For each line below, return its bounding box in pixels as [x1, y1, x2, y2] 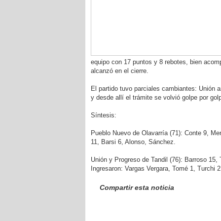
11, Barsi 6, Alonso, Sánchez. [90, 138, 176, 146]
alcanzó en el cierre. [90, 67, 148, 74]
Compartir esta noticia [99, 184, 174, 191]
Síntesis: [90, 111, 116, 119]
